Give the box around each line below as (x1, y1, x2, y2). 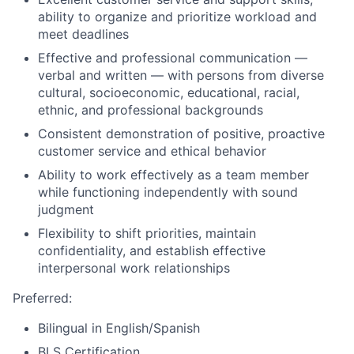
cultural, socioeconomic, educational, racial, (38, 85, 299, 100)
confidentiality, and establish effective (38, 243, 265, 258)
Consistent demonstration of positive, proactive (38, 126, 325, 141)
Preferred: (13, 290, 72, 306)
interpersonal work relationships (38, 260, 230, 276)
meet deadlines (38, 26, 129, 42)
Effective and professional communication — (38, 50, 307, 66)
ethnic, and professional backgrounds (38, 102, 263, 118)
